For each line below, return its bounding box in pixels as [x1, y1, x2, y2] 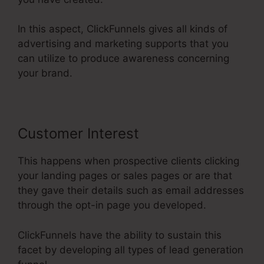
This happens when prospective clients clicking [18, 155, 239, 167]
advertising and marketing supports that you [18, 38, 229, 50]
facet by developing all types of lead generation [18, 243, 243, 256]
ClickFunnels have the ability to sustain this [18, 229, 222, 241]
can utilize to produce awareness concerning [18, 52, 229, 65]
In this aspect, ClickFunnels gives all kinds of [18, 23, 227, 35]
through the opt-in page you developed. [18, 199, 206, 212]
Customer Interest [18, 125, 139, 143]
